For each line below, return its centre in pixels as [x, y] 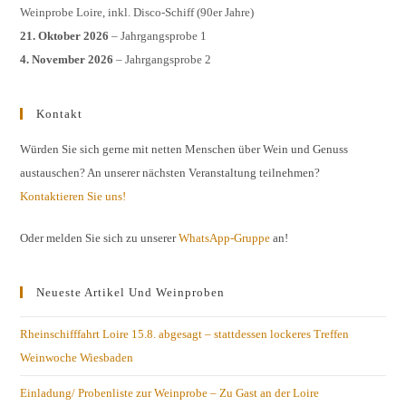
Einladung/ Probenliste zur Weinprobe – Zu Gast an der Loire [170, 393]
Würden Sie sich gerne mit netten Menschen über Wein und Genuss [184, 150]
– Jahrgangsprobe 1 [158, 36]
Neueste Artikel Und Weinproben [131, 293]
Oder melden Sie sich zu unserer [100, 238]
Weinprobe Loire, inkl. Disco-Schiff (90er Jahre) [137, 13]
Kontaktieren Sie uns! [73, 197]
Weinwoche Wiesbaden [77, 358]
